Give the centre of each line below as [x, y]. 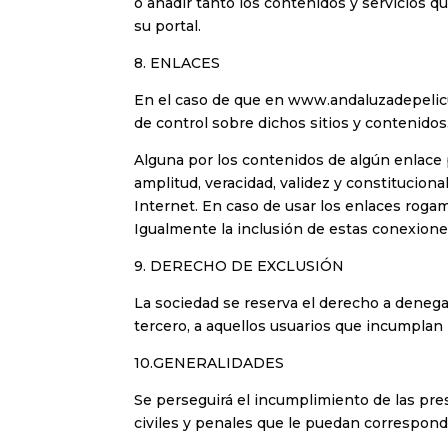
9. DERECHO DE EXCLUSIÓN [239, 266]
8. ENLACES [177, 63]
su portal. [168, 26]
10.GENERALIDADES [209, 363]
